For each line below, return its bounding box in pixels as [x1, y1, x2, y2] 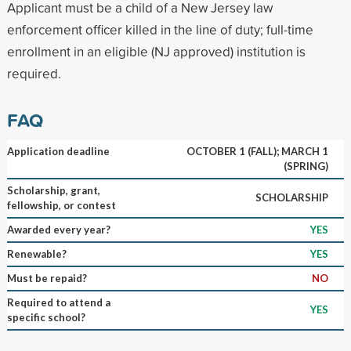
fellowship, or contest [6, 198, 116, 212]
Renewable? [6, 247, 67, 260]
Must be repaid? [6, 271, 87, 284]
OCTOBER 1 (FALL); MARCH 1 [186, 144, 328, 157]
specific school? [6, 310, 85, 324]
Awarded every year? [6, 223, 110, 236]
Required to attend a [6, 295, 110, 309]
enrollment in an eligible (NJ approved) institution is [6, 42, 306, 60]
